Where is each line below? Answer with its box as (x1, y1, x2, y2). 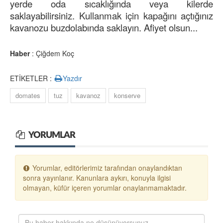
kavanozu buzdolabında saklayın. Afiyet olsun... (10, 21, 198, 34)
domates (15, 91, 40, 101)
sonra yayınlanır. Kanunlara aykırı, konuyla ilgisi (23, 173, 171, 183)
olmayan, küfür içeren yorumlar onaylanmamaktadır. (23, 183, 187, 193)
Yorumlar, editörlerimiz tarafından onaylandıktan (30, 163, 182, 173)
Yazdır (63, 73, 83, 84)
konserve (114, 91, 140, 101)
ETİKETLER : (10, 73, 54, 84)
